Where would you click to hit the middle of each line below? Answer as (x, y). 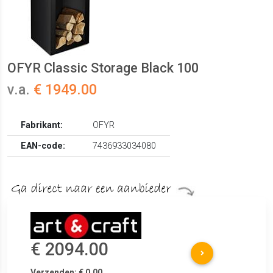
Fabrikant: (42, 126)
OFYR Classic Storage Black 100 (103, 68)
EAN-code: (43, 146)
